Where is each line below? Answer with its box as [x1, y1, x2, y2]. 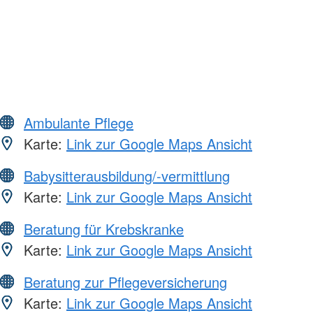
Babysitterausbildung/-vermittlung [24, 166, 230, 187]
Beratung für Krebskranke [24, 219, 184, 240]
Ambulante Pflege [24, 112, 133, 133]
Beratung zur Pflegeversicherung [24, 272, 227, 293]
